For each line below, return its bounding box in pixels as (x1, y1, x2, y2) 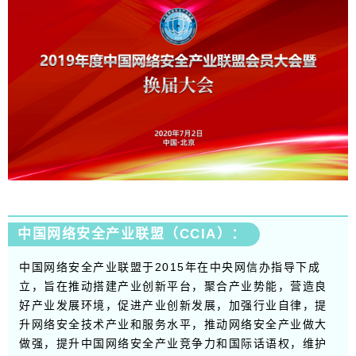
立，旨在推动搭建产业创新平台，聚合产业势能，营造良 (19, 279, 327, 292)
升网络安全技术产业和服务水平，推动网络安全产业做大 (19, 317, 327, 331)
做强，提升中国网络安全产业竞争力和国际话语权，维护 (19, 336, 327, 350)
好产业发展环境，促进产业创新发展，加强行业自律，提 (19, 298, 327, 311)
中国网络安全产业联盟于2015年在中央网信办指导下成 (19, 260, 320, 273)
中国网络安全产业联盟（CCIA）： (17, 226, 246, 242)
